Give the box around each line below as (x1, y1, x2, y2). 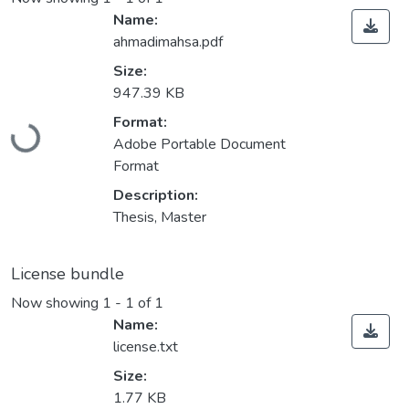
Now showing (11, 293, 102, 314)
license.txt (113, 337, 178, 358)
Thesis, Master (113, 207, 206, 228)
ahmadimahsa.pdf (113, 32, 223, 53)
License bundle (11, 263, 124, 286)
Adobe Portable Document (113, 134, 286, 155)
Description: (113, 185, 198, 206)
